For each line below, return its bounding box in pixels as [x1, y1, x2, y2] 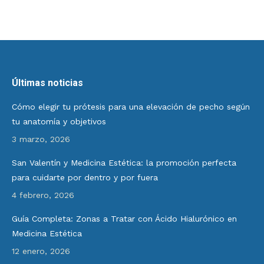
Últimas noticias [12, 77, 83, 88]
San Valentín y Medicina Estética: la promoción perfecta [12, 158, 236, 167]
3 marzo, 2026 [12, 134, 70, 144]
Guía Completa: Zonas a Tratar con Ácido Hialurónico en [12, 214, 237, 223]
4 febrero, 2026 [12, 190, 74, 200]
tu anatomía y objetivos [12, 117, 106, 126]
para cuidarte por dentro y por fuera [12, 173, 158, 182]
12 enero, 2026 [12, 246, 70, 256]
